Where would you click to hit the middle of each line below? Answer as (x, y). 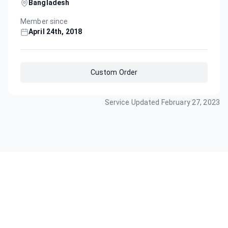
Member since (44, 21)
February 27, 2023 (190, 102)
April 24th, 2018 (55, 32)
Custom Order (114, 72)
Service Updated (133, 102)
